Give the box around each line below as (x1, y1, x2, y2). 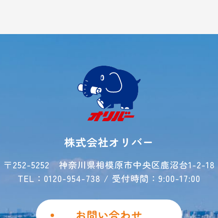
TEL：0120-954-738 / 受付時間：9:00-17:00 (18, 172, 200, 185)
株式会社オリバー (64, 134, 154, 150)
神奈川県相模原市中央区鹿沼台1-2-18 (58, 158, 215, 171)
